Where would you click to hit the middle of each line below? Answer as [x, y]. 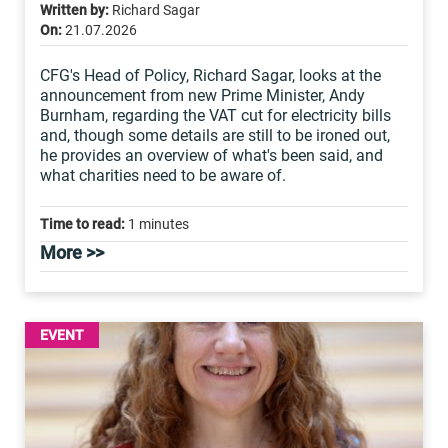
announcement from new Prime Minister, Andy [202, 95]
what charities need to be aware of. [163, 175]
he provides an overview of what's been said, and [211, 155]
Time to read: [82, 224]
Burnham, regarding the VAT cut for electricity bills [215, 115]
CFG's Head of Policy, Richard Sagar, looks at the [210, 75]
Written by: [74, 10]
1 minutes [157, 224]
